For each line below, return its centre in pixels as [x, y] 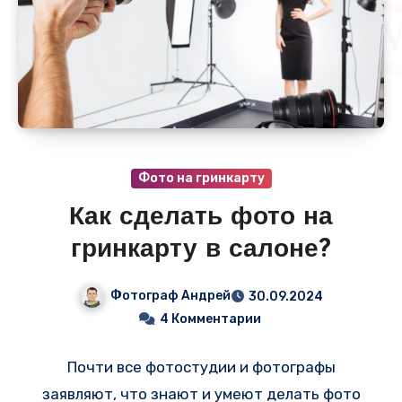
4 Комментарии [210, 319]
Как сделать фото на [201, 218]
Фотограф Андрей [170, 295]
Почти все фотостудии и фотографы [201, 367]
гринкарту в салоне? [201, 250]
